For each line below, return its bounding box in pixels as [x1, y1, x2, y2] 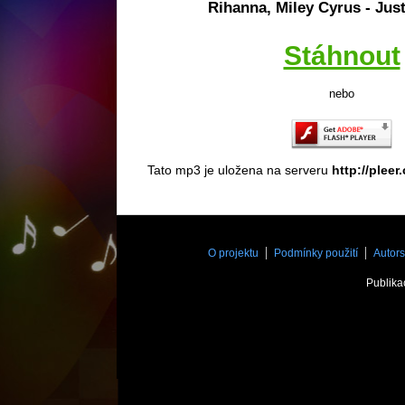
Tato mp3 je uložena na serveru [147, 163, 332, 177]
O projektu [207, 247, 259, 259]
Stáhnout [283, 41, 400, 71]
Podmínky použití [273, 247, 358, 259]
